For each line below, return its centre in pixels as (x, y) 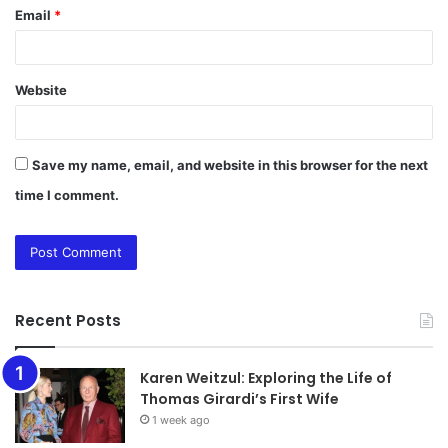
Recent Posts (68, 321)
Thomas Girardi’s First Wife (239, 399)
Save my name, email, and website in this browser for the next (230, 165)
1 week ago (181, 420)
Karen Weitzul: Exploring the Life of (266, 378)
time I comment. (67, 195)
